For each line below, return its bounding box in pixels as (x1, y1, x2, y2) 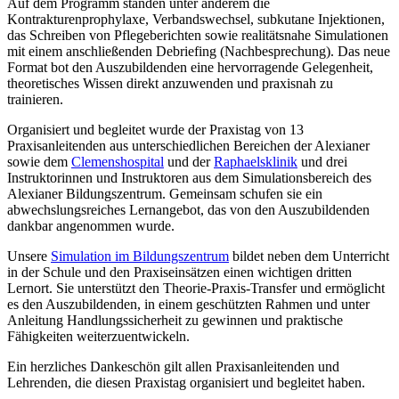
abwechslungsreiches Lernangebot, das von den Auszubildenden (7, 201, 370, 217)
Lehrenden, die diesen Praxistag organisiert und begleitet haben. (7, 374, 365, 390)
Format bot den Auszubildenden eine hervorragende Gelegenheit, (7, 59, 373, 75)
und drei (297, 153, 347, 169)
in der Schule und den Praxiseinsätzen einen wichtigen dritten (7, 264, 352, 280)
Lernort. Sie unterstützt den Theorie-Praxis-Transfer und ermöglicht (7, 280, 385, 296)
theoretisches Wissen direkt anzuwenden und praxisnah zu (7, 75, 333, 91)
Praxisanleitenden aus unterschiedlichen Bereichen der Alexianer (7, 137, 370, 153)
